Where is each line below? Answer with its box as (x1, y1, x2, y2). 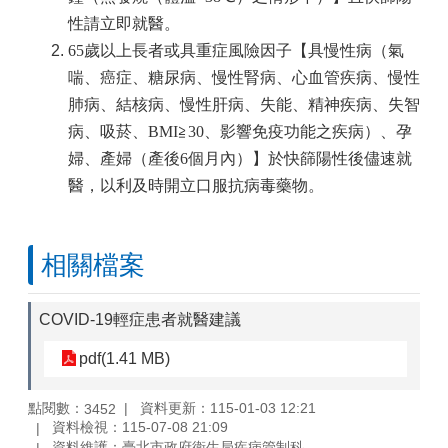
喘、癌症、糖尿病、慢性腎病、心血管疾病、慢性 (68, 69, 420, 86)
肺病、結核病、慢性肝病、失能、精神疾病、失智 (68, 96, 420, 113)
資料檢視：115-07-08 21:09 (52, 419, 228, 436)
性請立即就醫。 (68, 15, 180, 32)
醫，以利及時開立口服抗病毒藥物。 (68, 177, 324, 194)
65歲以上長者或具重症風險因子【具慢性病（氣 (68, 42, 404, 59)
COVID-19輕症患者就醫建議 (39, 311, 241, 328)
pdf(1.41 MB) (79, 350, 170, 367)
